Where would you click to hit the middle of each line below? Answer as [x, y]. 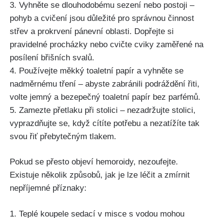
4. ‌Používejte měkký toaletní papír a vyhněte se [97, 71]
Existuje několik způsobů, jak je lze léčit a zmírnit [100, 175]
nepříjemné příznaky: [48, 188]
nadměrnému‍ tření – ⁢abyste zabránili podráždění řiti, [105, 84]
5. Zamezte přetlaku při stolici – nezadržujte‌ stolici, [103, 110]
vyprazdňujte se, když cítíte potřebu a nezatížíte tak [105, 123]
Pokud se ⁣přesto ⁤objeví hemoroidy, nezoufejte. [94, 162]
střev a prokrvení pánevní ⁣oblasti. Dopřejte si [92, 31]
